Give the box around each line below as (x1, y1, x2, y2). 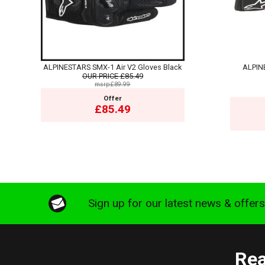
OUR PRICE (82, 71, 118, 80)
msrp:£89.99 (95, 80, 131, 88)
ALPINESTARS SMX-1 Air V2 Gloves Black (43, 62, 182, 72)
